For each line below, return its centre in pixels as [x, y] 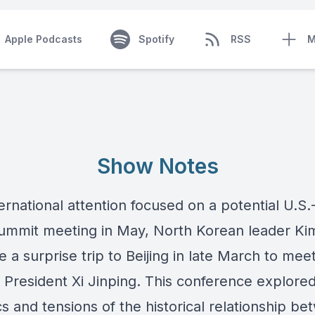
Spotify [156, 39]
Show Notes [157, 166]
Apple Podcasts [43, 39]
